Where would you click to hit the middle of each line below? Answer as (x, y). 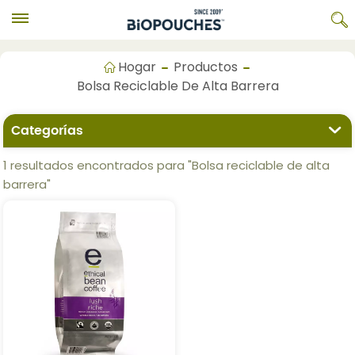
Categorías (48, 131)
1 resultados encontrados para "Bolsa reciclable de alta (167, 165)
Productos (206, 67)
